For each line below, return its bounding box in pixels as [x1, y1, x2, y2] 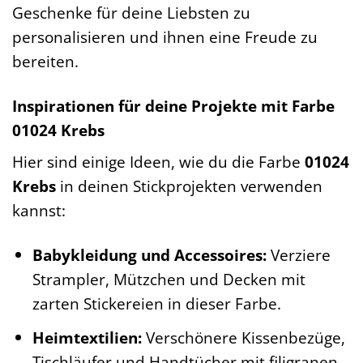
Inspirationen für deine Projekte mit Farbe [12, 94, 335, 117]
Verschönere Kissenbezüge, [141, 326, 345, 348]
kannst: [12, 199, 66, 222]
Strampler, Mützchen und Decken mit [32, 268, 305, 291]
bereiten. [12, 49, 79, 72]
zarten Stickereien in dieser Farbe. [32, 293, 281, 315]
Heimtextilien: [32, 326, 142, 348]
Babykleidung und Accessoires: [32, 244, 267, 267]
